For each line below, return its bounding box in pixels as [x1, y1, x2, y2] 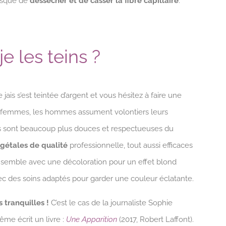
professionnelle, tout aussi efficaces [68, 140, 193, 150]
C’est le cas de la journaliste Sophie [49, 198, 173, 207]
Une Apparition [66, 214, 117, 224]
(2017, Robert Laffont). [117, 214, 194, 224]
